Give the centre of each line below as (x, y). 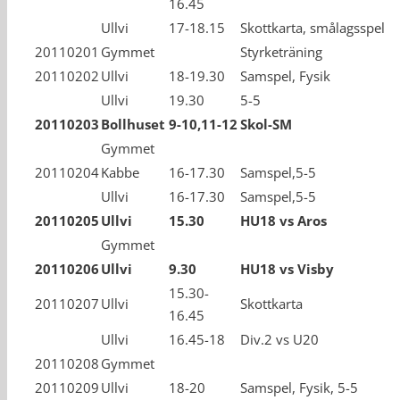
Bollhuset (133, 124)
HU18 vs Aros (283, 221)
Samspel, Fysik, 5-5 (299, 387)
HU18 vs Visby (287, 269)
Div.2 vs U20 (279, 339)
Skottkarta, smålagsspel (312, 28)
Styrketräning (281, 52)
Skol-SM (266, 124)
